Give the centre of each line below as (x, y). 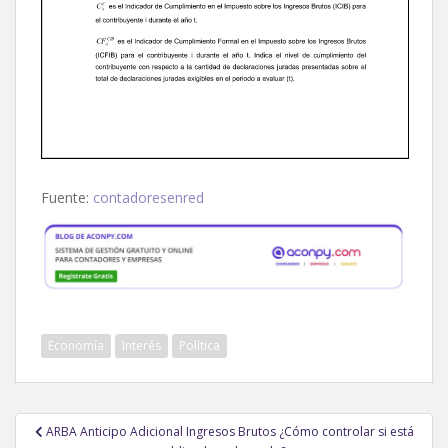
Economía (76, 346)
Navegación (86, 425)
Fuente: (67, 197)
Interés (141, 346)
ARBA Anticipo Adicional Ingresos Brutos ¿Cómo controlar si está (229, 432)
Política (199, 346)
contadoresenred (148, 197)
